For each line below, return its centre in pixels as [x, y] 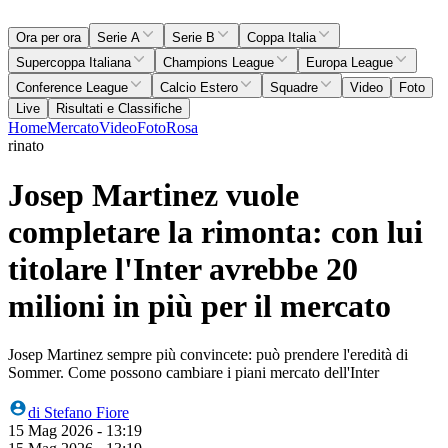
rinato [26, 146]
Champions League [218, 63]
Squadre [294, 88]
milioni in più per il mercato [199, 305]
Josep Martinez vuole [153, 194]
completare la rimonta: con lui [215, 231]
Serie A [118, 38]
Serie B [193, 38]
